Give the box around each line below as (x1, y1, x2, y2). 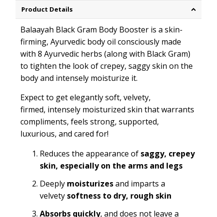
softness (66, 190, 101, 201)
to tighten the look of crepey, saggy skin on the (20, 61, 193, 72)
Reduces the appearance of (39, 148, 140, 159)
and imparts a (115, 178, 165, 189)
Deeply (39, 178, 67, 189)
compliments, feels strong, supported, (20, 116, 159, 127)
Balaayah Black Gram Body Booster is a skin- (20, 24, 183, 35)
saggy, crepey (140, 148, 195, 159)
